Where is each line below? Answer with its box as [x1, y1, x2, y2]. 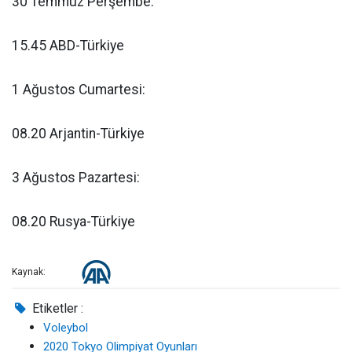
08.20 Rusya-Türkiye [12, 214, 135, 229]
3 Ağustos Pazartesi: [12, 170, 140, 185]
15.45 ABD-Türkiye [12, 38, 124, 53]
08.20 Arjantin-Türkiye [12, 126, 145, 141]
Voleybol [43, 321, 88, 335]
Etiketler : [29, 301, 84, 316]
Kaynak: [12, 266, 46, 278]
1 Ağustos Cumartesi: [12, 82, 145, 97]
